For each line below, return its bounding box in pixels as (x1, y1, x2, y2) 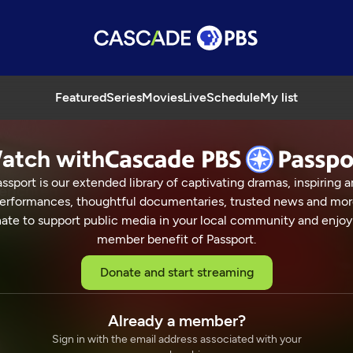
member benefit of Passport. (97, 232, 256, 247)
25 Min (61, 297, 95, 310)
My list (260, 90, 298, 105)
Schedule (206, 90, 260, 105)
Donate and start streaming (99, 265, 254, 280)
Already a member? (107, 311, 246, 330)
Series (106, 90, 142, 105)
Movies (142, 90, 183, 105)
